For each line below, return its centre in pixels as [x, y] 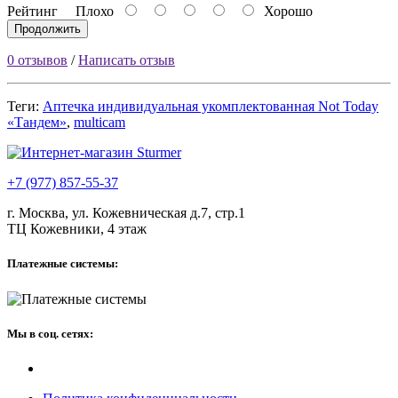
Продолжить [48, 29]
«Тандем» [37, 123]
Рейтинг [32, 12]
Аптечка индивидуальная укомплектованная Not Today [211, 107]
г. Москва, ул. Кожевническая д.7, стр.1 [126, 213]
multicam [99, 123]
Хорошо [285, 12]
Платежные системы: [63, 264]
